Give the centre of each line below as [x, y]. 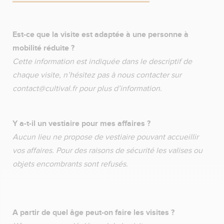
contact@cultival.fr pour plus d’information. [87, 88]
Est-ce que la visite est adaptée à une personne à [100, 34]
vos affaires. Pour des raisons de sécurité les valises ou [107, 150]
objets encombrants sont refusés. [72, 164]
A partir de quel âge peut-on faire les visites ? [95, 212]
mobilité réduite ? [45, 48]
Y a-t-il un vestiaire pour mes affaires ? [83, 123]
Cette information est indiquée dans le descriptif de [102, 61]
